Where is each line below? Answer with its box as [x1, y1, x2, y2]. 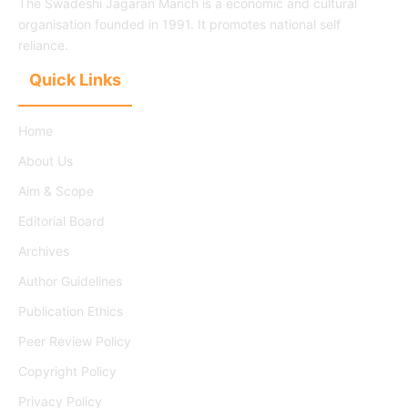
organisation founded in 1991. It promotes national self [18, 16, 341, 32]
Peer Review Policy [18, 333, 131, 349]
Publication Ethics [18, 303, 123, 319]
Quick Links [29, 70, 121, 89]
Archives [18, 243, 69, 259]
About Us [18, 153, 73, 168]
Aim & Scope [18, 183, 94, 199]
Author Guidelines [18, 273, 122, 289]
